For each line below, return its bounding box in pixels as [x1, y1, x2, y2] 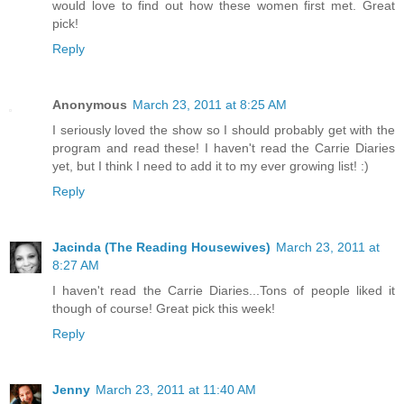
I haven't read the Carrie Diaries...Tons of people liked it [52, 282, 395, 298]
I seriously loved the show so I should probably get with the [52, 122, 395, 137]
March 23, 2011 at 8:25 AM [133, 96, 287, 112]
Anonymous [52, 96, 127, 112]
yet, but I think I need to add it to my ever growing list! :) [52, 158, 369, 173]
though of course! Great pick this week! [52, 300, 275, 316]
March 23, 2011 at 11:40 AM [96, 381, 256, 397]
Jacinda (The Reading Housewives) [52, 239, 271, 254]
